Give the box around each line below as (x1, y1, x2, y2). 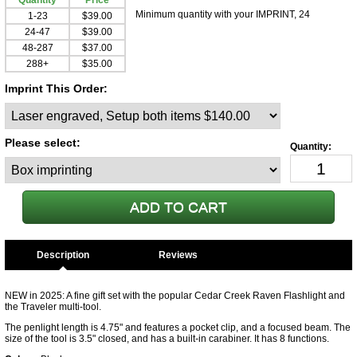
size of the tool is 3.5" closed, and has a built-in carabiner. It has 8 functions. (5, 333, 331, 344)
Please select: (5, 136, 80, 149)
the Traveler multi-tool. (5, 301, 104, 312)
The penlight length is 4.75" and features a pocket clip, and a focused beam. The (5, 322, 351, 333)
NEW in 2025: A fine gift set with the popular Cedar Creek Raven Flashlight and (5, 290, 345, 301)
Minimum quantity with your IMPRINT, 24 (135, 9, 310, 20)
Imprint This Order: (5, 82, 108, 95)
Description (36, 249, 89, 261)
